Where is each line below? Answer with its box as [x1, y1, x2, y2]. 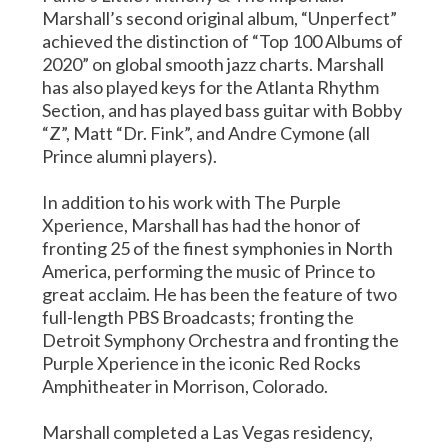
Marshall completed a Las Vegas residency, [42, 420, 374, 443]
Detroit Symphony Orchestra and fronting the [42, 328, 400, 351]
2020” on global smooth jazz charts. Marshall [42, 52, 385, 75]
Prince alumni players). [42, 144, 218, 167]
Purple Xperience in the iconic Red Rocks [42, 351, 362, 374]
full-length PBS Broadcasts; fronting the [42, 305, 355, 328]
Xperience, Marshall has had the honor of [42, 213, 362, 236]
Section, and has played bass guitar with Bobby [42, 98, 403, 121]
